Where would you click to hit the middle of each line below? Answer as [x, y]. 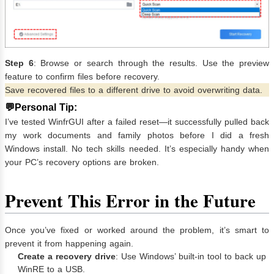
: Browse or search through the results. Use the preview [151, 63]
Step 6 [19, 63]
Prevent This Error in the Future [130, 200]
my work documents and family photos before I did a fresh [137, 135]
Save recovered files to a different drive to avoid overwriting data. [134, 90]
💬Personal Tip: [41, 108]
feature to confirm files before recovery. [82, 77]
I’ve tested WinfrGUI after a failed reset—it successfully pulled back [137, 121]
